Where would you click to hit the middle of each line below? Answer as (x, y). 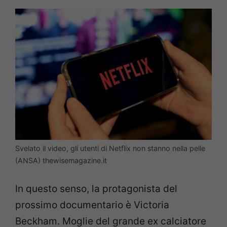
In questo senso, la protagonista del (96, 189)
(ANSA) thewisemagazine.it (61, 160)
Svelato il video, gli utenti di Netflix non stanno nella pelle (110, 148)
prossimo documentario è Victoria (92, 205)
